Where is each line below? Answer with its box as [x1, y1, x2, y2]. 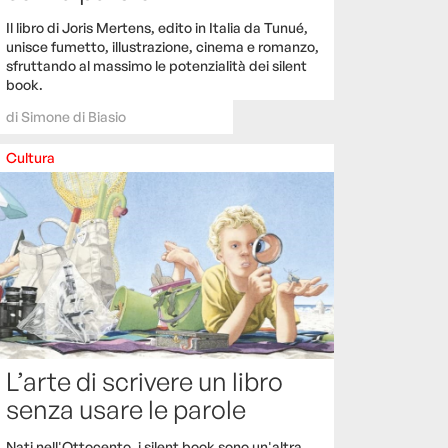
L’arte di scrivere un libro [6, 365, 283, 398]
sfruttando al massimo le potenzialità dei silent [6, 56, 307, 74]
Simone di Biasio [21, 107, 126, 125]
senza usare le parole [6, 393, 246, 426]
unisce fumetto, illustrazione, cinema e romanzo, [6, 37, 319, 55]
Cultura [6, 148, 55, 166]
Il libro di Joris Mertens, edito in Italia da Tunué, [6, 18, 308, 36]
